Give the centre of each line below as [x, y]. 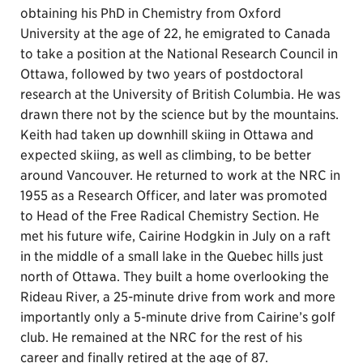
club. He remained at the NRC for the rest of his [161, 337]
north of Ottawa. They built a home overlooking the [175, 277]
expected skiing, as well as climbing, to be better [166, 155]
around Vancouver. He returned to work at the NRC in [180, 175]
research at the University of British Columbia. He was [180, 94]
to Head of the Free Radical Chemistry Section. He [170, 216]
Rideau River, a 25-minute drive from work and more [178, 297]
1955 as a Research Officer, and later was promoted [174, 196]
